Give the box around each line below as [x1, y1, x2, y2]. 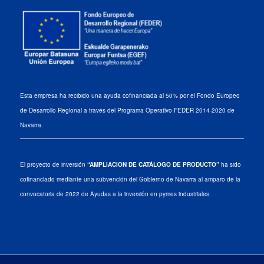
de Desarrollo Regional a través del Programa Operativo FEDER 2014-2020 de [19, 105, 235, 114]
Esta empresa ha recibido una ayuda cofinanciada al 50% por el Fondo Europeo [19, 91, 240, 100]
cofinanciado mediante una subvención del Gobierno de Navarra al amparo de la [19, 175, 240, 184]
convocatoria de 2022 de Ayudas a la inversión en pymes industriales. [19, 190, 211, 199]
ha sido [219, 160, 241, 169]
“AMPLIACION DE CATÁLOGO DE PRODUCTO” [87, 160, 219, 169]
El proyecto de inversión [19, 160, 87, 169]
